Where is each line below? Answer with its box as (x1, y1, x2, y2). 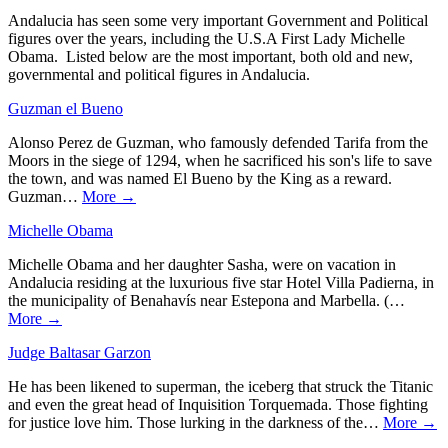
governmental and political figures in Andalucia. (8, 65, 314, 83)
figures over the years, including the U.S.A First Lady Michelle (8, 29, 405, 47)
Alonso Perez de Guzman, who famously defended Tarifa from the (8, 133, 428, 151)
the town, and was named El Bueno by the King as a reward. (8, 169, 392, 187)
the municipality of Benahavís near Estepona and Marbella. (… (8, 291, 405, 309)
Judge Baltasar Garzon (8, 343, 151, 361)
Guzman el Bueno (8, 99, 123, 117)
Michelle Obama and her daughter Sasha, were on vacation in (8, 255, 396, 273)
